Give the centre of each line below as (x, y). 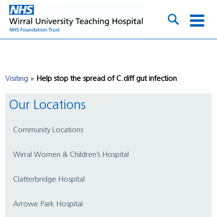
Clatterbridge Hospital (52, 179)
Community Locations (51, 130)
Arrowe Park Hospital (51, 204)
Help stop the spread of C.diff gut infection (107, 79)
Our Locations (52, 106)
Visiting (17, 79)
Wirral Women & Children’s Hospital (75, 155)
